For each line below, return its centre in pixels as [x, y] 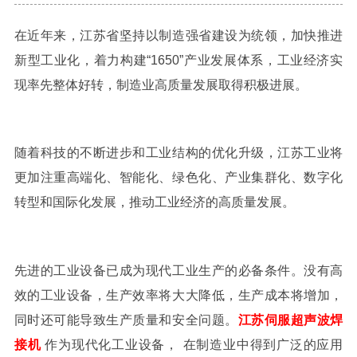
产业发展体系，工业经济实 [263, 60]
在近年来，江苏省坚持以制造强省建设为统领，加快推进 [178, 35]
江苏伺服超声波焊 [290, 320]
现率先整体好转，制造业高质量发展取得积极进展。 [161, 84]
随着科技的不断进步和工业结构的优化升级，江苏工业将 [178, 153]
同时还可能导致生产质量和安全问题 [120, 320]
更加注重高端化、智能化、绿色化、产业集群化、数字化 [178, 178]
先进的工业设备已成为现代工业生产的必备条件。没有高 [178, 270]
